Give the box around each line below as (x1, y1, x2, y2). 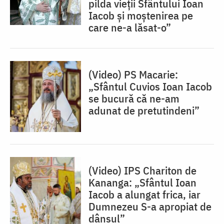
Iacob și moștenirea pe (88, 8, 193, 23)
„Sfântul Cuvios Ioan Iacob (88, 79, 212, 94)
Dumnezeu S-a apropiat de (88, 199, 211, 214)
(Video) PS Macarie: (88, 67, 178, 82)
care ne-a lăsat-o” (88, 20, 171, 35)
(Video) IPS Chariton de (88, 163, 196, 178)
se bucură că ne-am (88, 91, 179, 106)
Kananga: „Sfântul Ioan (88, 175, 196, 190)
